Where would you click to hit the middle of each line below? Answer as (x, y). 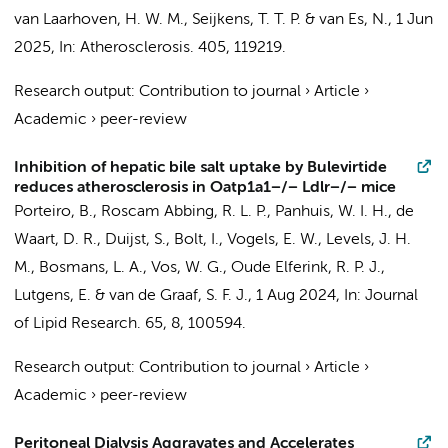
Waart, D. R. (55, 240)
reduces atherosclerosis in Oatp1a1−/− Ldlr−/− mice (205, 188)
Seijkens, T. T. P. (246, 20)
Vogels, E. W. (272, 240)
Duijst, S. (135, 240)
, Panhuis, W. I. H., (331, 212)
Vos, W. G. (187, 268)
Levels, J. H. (368, 240)
